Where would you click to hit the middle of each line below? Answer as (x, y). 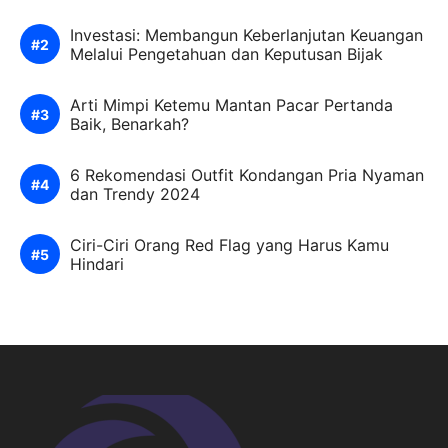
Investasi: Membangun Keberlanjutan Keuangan (246, 35)
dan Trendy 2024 (135, 194)
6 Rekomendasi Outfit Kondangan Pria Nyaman (247, 175)
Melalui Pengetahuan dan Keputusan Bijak (226, 54)
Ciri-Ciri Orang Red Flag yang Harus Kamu (229, 245)
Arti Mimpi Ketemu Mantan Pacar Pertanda (231, 105)
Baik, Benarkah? (129, 124)
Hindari (97, 264)
